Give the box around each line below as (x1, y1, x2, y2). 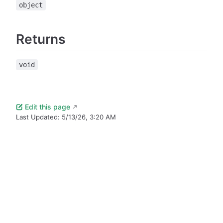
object (19, 1, 43, 9)
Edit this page (24, 103, 70, 111)
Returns (16, 31, 65, 47)
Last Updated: (16, 113, 62, 121)
